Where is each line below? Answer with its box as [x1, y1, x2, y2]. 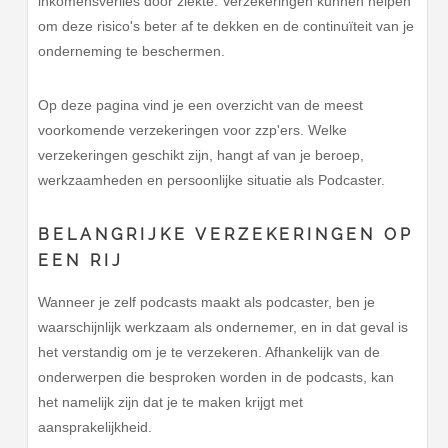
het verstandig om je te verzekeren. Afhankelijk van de [38, 343, 381, 360]
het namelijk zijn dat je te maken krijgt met [38, 393, 304, 410]
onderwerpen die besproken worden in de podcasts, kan [38, 368, 395, 385]
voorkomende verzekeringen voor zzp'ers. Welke [38, 122, 348, 139]
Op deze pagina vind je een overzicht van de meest [38, 97, 364, 114]
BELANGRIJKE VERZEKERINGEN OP [38, 225, 415, 245]
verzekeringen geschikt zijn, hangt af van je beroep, [38, 147, 365, 164]
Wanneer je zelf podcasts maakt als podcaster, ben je [38, 293, 376, 310]
